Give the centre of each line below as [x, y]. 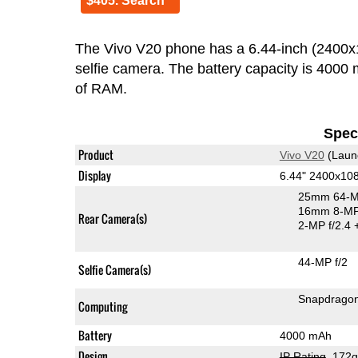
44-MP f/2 [322, 262]
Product [95, 154]
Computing [102, 306]
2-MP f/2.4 [326, 225]
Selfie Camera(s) [114, 269]
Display [94, 175]
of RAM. [101, 88]
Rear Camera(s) [112, 218]
